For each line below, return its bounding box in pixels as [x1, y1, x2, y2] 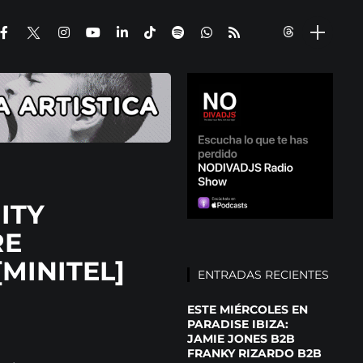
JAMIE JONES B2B [187, 331, 296, 346]
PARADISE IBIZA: [187, 316, 289, 331]
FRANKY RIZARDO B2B [187, 345, 322, 361]
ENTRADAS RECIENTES [198, 267, 330, 282]
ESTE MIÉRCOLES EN [187, 301, 309, 317]
